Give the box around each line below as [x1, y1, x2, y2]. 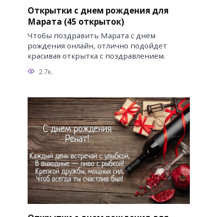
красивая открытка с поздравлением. [27, 50, 165, 61]
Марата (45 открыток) [27, 15, 124, 27]
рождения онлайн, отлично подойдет [27, 40, 167, 50]
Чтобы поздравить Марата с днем [27, 30, 155, 40]
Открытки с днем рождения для [27, 4, 169, 16]
